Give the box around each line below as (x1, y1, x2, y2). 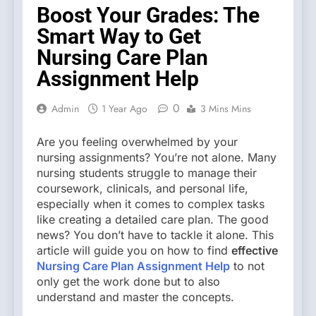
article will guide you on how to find (37, 243, 231, 257)
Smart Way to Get (37, 23, 201, 49)
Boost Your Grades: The (37, 2, 260, 28)
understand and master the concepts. (37, 289, 234, 304)
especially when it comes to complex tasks (37, 196, 265, 211)
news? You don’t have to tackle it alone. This (37, 227, 274, 242)
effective (231, 243, 278, 257)
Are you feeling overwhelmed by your (37, 134, 238, 149)
